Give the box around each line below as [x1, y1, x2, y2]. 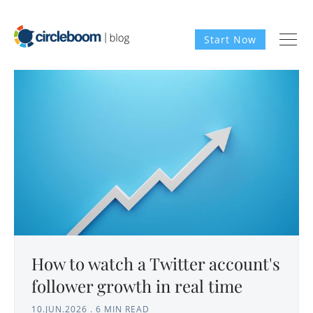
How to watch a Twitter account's [31, 252, 280, 275]
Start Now [204, 33, 256, 46]
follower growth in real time [31, 274, 242, 297]
